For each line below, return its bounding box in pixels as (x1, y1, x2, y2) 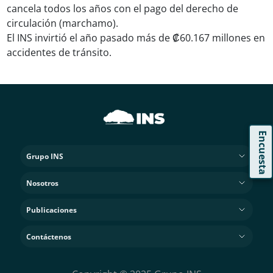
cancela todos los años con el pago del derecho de (7, 2, 239, 15)
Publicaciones (26, 204, 77, 215)
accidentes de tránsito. (7, 46, 112, 59)
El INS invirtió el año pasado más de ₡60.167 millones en (7, 31, 266, 44)
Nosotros (26, 177, 59, 188)
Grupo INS (26, 151, 64, 161)
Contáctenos (26, 231, 72, 242)
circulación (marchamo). (7, 16, 126, 30)
